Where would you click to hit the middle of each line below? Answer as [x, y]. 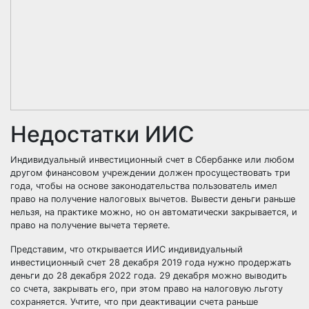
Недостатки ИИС [102, 134]
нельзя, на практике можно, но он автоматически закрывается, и [154, 212]
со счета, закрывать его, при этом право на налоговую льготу [147, 289]
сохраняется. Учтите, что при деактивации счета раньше [134, 302]
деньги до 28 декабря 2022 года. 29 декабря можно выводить [149, 276]
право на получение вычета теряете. [90, 225]
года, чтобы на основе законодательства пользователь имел [144, 186]
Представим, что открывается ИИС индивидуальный [127, 249]
